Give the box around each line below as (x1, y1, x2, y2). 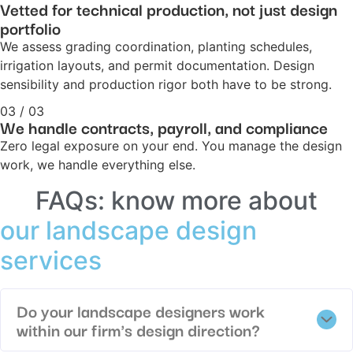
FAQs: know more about (35, 184, 318, 216)
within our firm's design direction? (17, 316, 260, 342)
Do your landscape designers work (17, 297, 265, 323)
